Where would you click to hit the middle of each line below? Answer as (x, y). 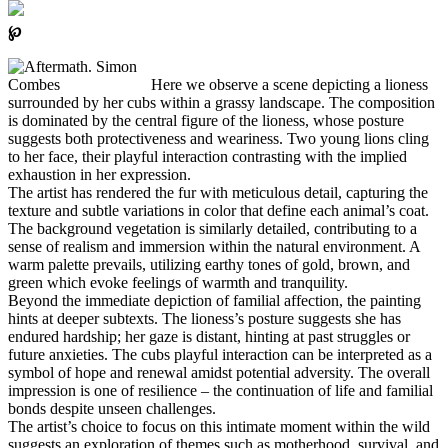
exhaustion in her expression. (99, 175)
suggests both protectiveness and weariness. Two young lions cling (218, 139)
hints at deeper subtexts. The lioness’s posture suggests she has (204, 319)
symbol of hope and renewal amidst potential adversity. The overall (219, 373)
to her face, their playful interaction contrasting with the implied (207, 157)
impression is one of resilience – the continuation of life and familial (220, 391)
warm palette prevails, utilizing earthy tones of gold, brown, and (209, 265)
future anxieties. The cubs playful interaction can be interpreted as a (220, 355)
